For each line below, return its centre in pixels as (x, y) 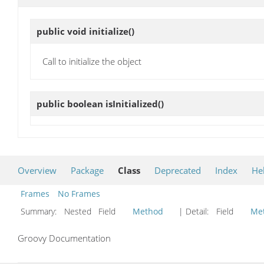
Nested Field (96, 212)
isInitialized (132, 104)
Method (148, 212)
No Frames (79, 194)
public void (63, 31)
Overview (37, 171)
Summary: (40, 212)
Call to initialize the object (92, 61)
